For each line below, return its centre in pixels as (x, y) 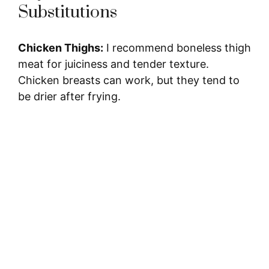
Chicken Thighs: (61, 47)
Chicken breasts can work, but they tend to (129, 80)
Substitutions (68, 12)
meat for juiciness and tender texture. (113, 64)
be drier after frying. (69, 96)
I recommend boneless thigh (177, 47)
